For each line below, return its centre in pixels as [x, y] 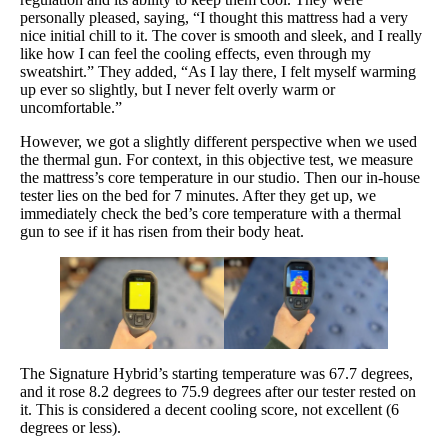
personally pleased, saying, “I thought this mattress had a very [214, 17]
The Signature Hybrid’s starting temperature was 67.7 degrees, [216, 373]
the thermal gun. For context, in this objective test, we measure [216, 159]
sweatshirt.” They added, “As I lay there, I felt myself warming [218, 71]
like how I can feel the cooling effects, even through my [195, 53]
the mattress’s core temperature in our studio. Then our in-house [220, 177]
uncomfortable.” [71, 107]
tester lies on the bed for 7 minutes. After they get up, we [198, 195]
